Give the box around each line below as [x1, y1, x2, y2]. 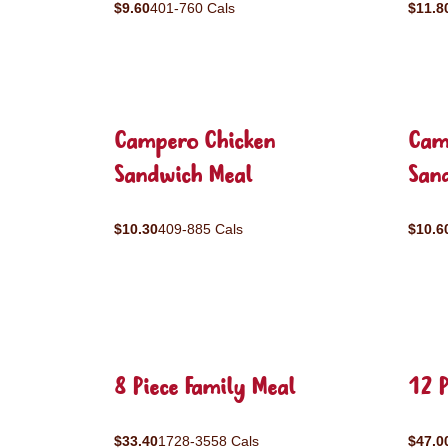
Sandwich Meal [114, 160, 252, 193]
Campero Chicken [114, 126, 275, 159]
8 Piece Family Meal [114, 372, 295, 405]
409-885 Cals [158, 221, 243, 237]
